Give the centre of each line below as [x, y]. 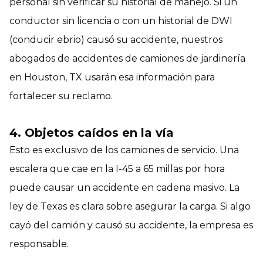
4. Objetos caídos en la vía [92, 132]
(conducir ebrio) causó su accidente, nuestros [116, 39]
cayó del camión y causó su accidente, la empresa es [131, 225]
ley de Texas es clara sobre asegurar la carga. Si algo [130, 206]
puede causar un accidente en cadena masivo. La [124, 187]
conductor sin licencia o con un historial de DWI [121, 21]
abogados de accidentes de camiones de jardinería [127, 58]
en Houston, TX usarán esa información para [112, 77]
